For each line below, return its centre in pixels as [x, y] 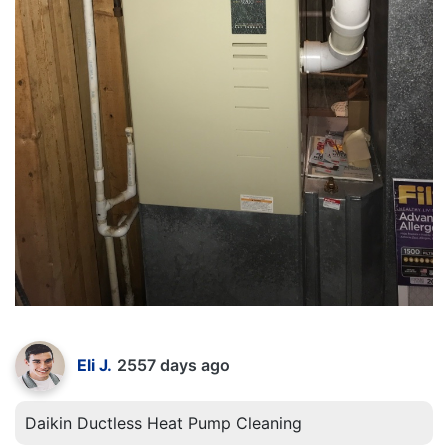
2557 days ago [173, 365]
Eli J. [94, 365]
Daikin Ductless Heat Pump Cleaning [163, 423]
